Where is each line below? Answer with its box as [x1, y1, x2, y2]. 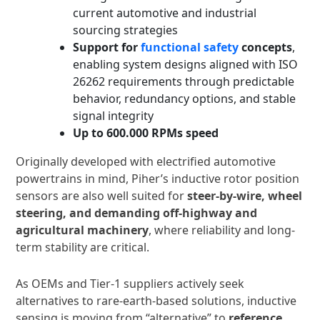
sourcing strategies [73, 22, 178, 39]
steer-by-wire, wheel [187, 188, 302, 204]
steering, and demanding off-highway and [16, 205, 257, 221]
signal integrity [73, 108, 154, 124]
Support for [73, 39, 141, 56]
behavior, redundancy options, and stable [73, 91, 296, 107]
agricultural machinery [16, 222, 149, 239]
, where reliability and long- [149, 222, 295, 239]
